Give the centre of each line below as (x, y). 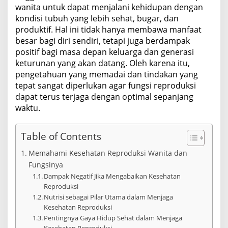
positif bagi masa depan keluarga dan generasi (105, 52)
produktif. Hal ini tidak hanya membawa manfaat (108, 29)
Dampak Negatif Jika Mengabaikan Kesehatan (112, 176)
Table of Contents (61, 136)
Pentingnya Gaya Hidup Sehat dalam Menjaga (113, 218)
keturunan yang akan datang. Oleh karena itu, (103, 63)
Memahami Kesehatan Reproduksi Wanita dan (108, 153)
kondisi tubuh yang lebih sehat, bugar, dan (97, 18)
